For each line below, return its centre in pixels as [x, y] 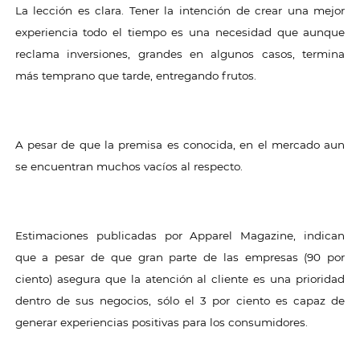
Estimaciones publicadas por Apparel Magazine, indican [180, 235]
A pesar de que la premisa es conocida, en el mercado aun [180, 145]
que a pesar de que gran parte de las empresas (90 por [180, 257]
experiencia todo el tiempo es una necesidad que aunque [180, 32]
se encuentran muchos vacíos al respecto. [129, 166]
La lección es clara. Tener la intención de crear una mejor [180, 10]
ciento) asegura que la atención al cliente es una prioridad [180, 279]
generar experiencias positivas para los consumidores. [161, 322]
